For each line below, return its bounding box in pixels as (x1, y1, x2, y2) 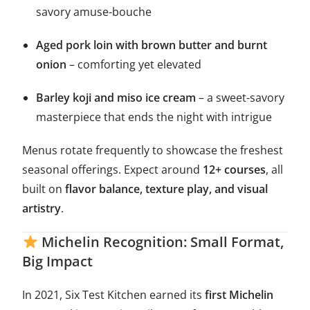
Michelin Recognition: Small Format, (38, 232, 284, 252)
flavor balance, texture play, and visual (65, 181, 268, 197)
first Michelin (205, 287, 274, 303)
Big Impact (22, 252, 93, 271)
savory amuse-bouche (36, 4, 152, 20)
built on (22, 181, 66, 197)
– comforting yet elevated (66, 57, 202, 73)
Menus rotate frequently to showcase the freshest (22, 143, 284, 158)
